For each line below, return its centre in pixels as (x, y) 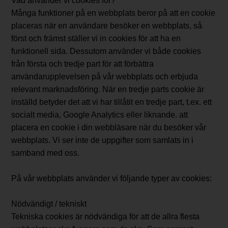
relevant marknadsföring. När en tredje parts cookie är (108, 90)
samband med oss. (46, 153)
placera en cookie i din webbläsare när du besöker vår (109, 128)
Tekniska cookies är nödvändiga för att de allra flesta (106, 217)
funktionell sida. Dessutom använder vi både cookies (106, 51)
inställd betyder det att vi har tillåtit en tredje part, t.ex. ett (112, 102)
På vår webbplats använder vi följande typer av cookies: (112, 179)
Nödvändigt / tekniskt (49, 204)
